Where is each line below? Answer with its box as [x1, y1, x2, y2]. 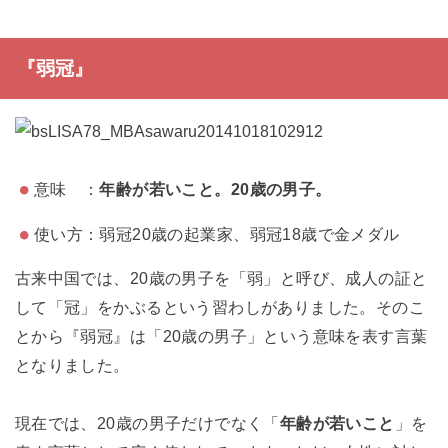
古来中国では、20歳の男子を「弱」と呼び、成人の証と [14, 269, 428, 288]
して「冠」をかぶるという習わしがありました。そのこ [14, 298, 426, 317]
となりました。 [14, 356, 130, 375]
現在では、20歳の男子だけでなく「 [14, 413, 280, 432]
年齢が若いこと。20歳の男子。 [99, 180, 332, 199]
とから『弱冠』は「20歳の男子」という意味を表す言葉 [14, 327, 428, 346]
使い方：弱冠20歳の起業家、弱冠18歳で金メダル [33, 224, 400, 243]
